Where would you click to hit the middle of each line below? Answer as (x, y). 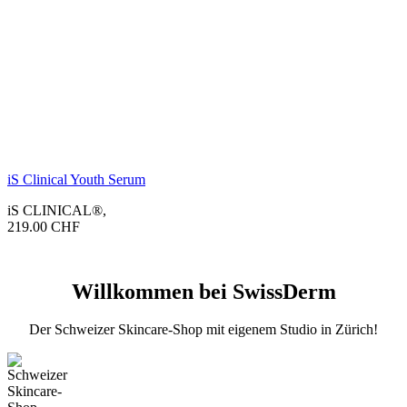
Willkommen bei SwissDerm (203, 292)
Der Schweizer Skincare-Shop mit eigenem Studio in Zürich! (203, 329)
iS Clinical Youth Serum (76, 180)
